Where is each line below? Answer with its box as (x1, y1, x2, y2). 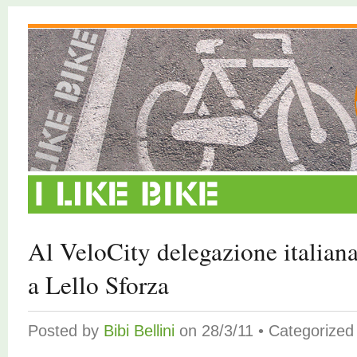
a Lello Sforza (28, 268, 169, 301)
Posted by (28, 322, 104, 339)
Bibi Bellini (104, 322, 175, 339)
